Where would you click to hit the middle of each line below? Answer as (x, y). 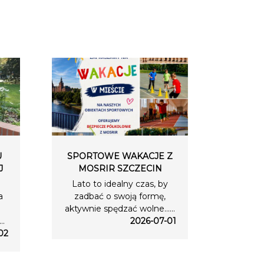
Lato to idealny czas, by (120, 184)
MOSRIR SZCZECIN (120, 169)
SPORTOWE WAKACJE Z (120, 156)
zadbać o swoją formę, (120, 197)
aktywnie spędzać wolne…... (120, 209)
